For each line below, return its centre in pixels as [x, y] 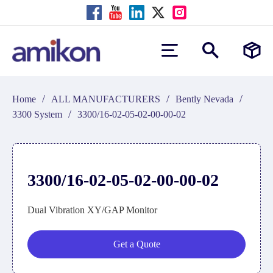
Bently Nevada [204, 99]
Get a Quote [136, 244]
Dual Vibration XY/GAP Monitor [92, 210]
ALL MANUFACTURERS [106, 99]
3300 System [37, 114]
